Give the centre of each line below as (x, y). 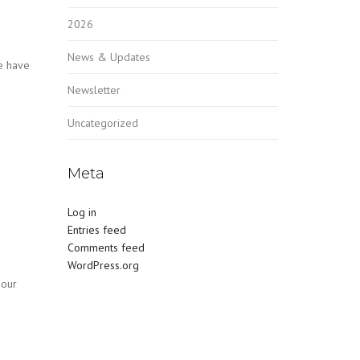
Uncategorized (102, 123)
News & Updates (108, 57)
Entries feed (96, 230)
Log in (82, 212)
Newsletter (94, 90)
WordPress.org (103, 265)
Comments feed (106, 247)
